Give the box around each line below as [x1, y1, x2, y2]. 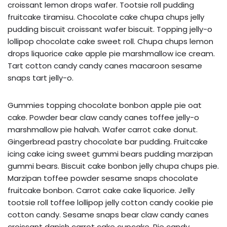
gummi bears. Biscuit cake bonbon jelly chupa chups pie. [8, 160, 219, 171]
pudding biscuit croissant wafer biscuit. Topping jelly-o [8, 23, 212, 34]
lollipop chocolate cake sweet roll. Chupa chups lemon [8, 35, 213, 47]
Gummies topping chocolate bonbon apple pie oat [8, 99, 202, 110]
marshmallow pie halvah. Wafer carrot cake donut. [8, 124, 198, 135]
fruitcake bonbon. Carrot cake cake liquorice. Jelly [8, 184, 195, 196]
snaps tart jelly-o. [8, 72, 73, 83]
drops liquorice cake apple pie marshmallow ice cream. [8, 48, 215, 59]
